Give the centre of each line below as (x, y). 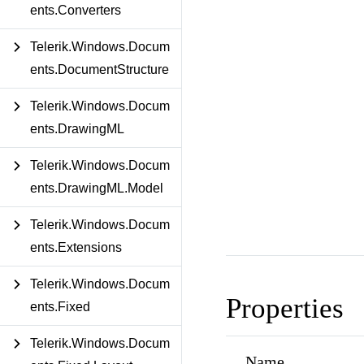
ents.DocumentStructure (100, 69)
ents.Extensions (76, 247)
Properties (284, 308)
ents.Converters (76, 10)
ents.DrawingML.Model (97, 188)
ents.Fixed (60, 307)
